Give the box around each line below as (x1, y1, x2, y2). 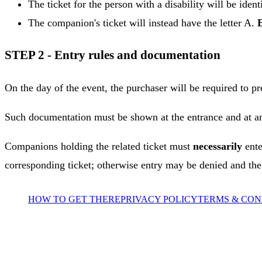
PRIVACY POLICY (120, 194, 198, 204)
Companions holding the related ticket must (5, 140, 193, 152)
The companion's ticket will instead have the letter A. (28, 16, 257, 29)
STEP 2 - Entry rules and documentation (5, 47, 220, 62)
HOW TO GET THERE (28, 194, 120, 204)
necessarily (193, 140, 242, 152)
